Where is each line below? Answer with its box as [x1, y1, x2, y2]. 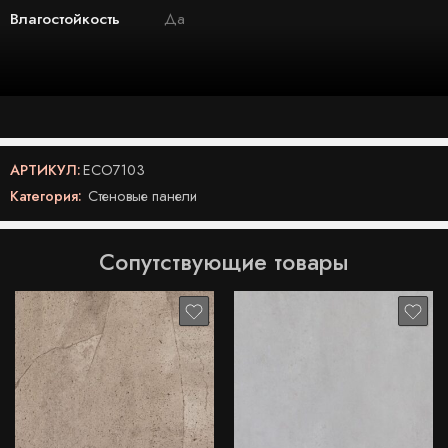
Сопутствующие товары [99, 245, 349, 280]
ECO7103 [83, 159, 145, 181]
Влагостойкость [10, 7, 120, 31]
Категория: [10, 185, 82, 207]
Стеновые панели [88, 185, 197, 207]
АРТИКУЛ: [10, 159, 81, 181]
